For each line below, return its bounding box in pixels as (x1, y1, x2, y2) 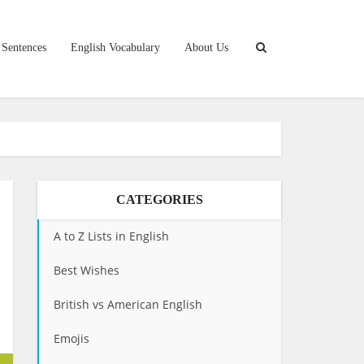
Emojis (54, 331, 89, 346)
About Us (184, 41, 228, 54)
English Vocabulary (71, 41, 160, 54)
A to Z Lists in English (54, 228, 169, 244)
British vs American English (54, 297, 202, 312)
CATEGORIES (115, 193, 203, 206)
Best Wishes (54, 262, 119, 278)
